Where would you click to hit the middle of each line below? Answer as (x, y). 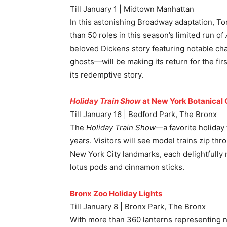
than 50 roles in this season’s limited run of (148, 35)
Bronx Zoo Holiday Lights (116, 194)
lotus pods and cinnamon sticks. (127, 167)
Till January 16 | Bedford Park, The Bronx (143, 115)
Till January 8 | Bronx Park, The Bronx (138, 207)
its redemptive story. (107, 75)
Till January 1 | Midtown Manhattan (132, 9)
